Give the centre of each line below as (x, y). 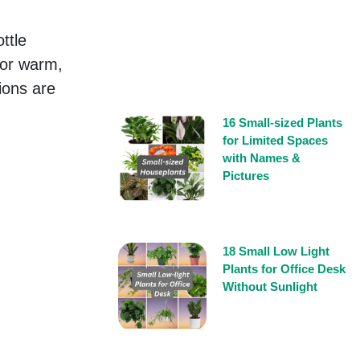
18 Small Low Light (276, 252)
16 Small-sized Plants (282, 123)
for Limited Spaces (275, 141)
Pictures (246, 176)
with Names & (262, 158)
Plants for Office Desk (284, 269)
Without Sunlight (270, 287)
